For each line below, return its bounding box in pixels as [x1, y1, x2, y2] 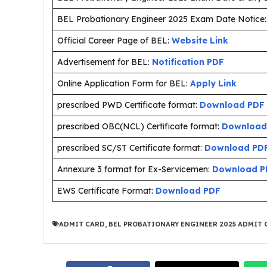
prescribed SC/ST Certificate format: [57, 142, 204, 153]
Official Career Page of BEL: [57, 35, 169, 46]
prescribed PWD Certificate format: [57, 100, 200, 110]
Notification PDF [150, 57, 224, 67]
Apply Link [190, 78, 237, 89]
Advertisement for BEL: [57, 57, 150, 67]
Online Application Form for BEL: [57, 78, 188, 89]
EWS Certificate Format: [57, 185, 156, 196]
